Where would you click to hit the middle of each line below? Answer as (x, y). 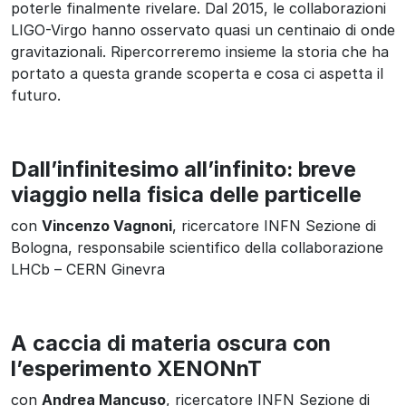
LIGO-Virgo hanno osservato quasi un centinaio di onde (203, 29)
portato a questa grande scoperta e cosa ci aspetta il (197, 73)
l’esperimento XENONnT (136, 368)
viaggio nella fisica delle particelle (186, 194)
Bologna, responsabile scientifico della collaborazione (197, 247)
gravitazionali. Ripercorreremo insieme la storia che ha (200, 51)
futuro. (36, 95)
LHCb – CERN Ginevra (88, 269)
